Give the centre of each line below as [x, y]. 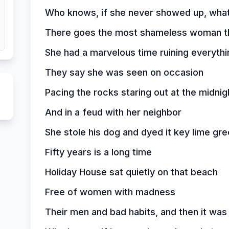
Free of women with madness [110, 192]
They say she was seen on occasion [124, 72]
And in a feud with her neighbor [113, 112]
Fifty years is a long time [98, 152]
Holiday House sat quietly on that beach [131, 172]
